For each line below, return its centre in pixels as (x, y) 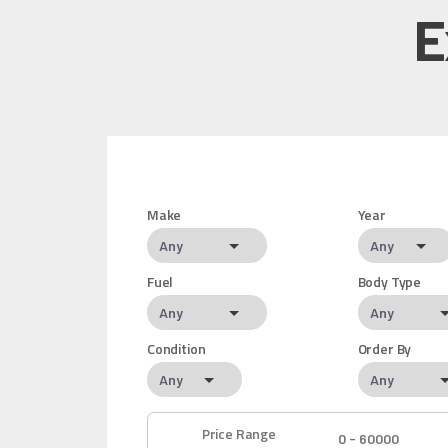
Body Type (389, 282)
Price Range (238, 434)
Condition (176, 349)
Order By (384, 349)
